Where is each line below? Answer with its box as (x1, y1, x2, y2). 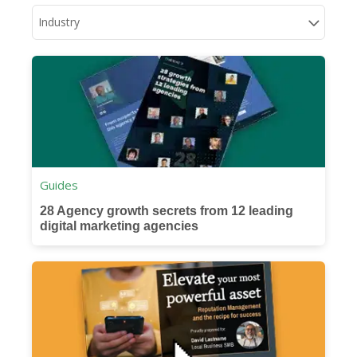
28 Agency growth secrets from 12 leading (40, 203, 294, 218)
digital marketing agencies (40, 218, 199, 233)
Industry (38, 14, 80, 29)
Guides (40, 176, 79, 193)
